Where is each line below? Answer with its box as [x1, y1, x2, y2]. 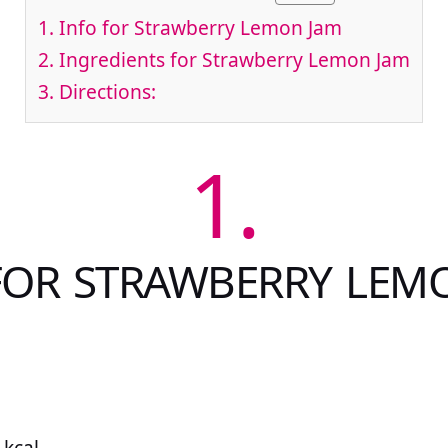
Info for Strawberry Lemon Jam [54, 14, 342, 42]
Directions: [54, 78, 156, 106]
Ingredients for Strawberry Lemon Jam [54, 46, 410, 74]
